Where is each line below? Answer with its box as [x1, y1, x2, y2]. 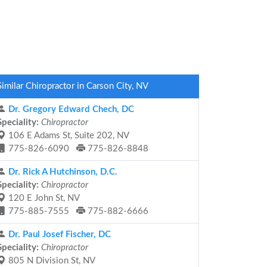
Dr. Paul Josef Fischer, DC [6, 230, 111, 239]
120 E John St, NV [6, 194, 80, 203]
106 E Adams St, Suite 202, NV [6, 131, 129, 140]
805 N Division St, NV [6, 256, 95, 265]
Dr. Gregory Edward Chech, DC [6, 105, 134, 114]
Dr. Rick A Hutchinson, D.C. [6, 167, 117, 176]
